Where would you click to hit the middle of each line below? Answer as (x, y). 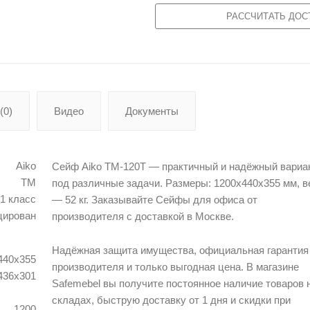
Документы (152, 111)
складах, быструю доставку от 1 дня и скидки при (172, 300)
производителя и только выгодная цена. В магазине (176, 267)
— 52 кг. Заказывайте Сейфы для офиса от (155, 200)
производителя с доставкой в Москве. (143, 217)
